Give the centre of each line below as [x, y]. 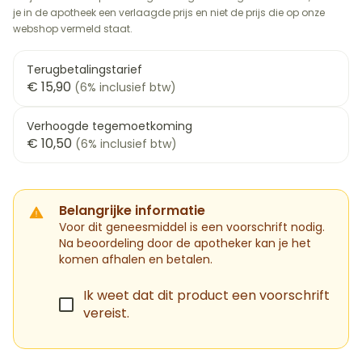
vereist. [106, 313]
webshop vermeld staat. [73, 29]
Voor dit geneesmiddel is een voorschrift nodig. [192, 227]
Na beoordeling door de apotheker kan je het [185, 243]
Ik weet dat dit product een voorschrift [206, 295]
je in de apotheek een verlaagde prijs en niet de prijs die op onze [169, 13]
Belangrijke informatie [132, 210]
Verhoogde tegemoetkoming [109, 126]
